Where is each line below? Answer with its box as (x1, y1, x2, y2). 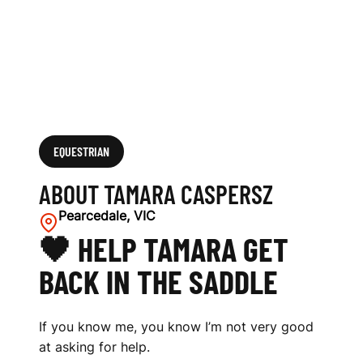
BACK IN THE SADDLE (39, 262, 278, 301)
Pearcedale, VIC (58, 207, 156, 224)
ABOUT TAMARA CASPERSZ (39, 178, 273, 209)
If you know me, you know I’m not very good (39, 318, 314, 335)
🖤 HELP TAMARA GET (39, 229, 288, 268)
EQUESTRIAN (53, 143, 109, 159)
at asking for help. (39, 339, 150, 355)
